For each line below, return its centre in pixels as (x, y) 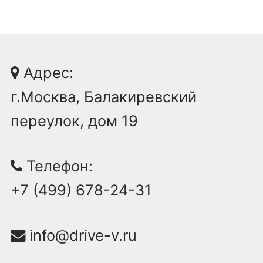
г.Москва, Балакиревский (104, 96)
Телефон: (58, 166)
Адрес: (46, 72)
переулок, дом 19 (74, 120)
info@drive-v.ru (81, 235)
